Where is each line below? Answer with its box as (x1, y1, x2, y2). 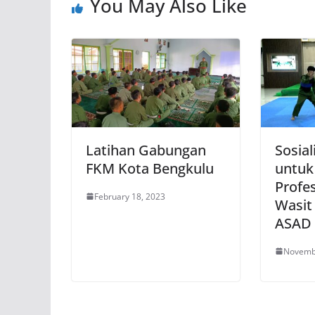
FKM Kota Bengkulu (86, 158, 214, 178)
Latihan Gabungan (86, 140, 206, 160)
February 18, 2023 (94, 190, 165, 202)
